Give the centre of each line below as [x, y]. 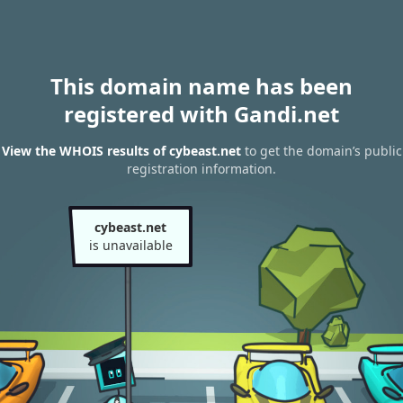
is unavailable [130, 245]
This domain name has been [201, 86]
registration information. [201, 169]
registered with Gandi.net [201, 114]
